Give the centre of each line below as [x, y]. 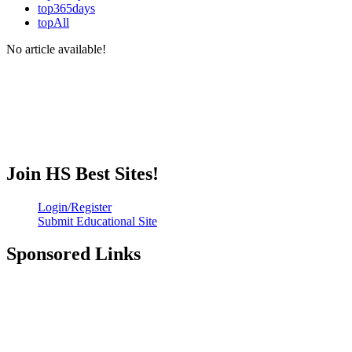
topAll [53, 22]
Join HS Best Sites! [82, 173]
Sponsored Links [73, 254]
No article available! [56, 49]
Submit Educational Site [97, 221]
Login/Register [75, 207]
